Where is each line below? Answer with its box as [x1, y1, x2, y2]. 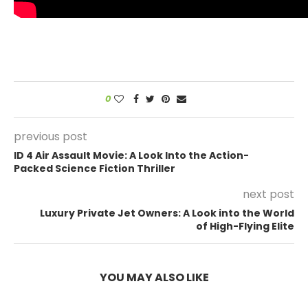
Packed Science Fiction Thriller [14, 162, 175, 175]
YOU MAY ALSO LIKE [99, 269, 209, 285]
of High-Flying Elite [196, 219, 294, 233]
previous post [14, 129, 87, 144]
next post [243, 186, 294, 202]
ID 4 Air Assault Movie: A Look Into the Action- [14, 148, 249, 162]
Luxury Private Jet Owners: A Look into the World [40, 206, 294, 220]
